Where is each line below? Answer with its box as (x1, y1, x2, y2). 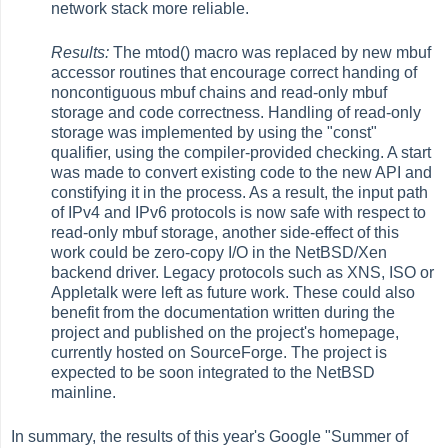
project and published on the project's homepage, (51, 323, 400, 341)
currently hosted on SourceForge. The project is (51, 343, 388, 361)
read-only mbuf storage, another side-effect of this (51, 223, 400, 241)
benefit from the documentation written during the (51, 303, 396, 321)
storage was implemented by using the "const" (51, 123, 378, 141)
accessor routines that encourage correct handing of (51, 63, 418, 81)
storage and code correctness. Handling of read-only (51, 103, 422, 121)
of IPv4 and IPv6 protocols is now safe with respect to (51, 203, 427, 221)
